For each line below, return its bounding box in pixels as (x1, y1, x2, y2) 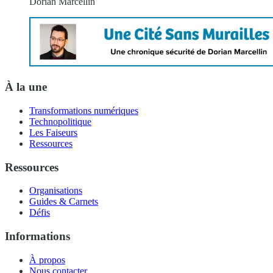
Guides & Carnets (29, 196, 98, 207)
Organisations (29, 185, 82, 196)
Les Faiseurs (29, 127, 77, 138)
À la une (5, 80, 47, 94)
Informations (5, 229, 70, 243)
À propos (29, 254, 65, 265)
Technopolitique (29, 116, 91, 127)
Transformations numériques (29, 105, 138, 116)
